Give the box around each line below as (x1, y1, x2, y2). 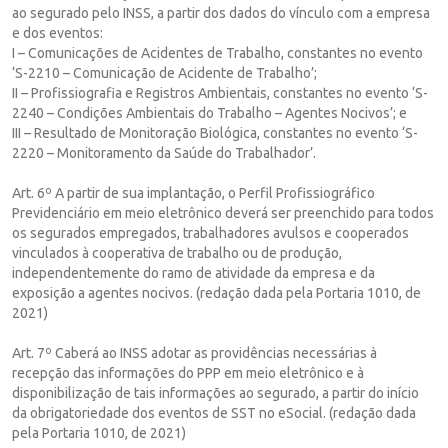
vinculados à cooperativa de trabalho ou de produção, (12, 244, 342, 261)
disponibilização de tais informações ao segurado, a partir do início (12, 384, 419, 401)
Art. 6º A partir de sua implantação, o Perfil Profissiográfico (12, 184, 375, 201)
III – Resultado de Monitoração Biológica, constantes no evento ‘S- (12, 124, 418, 141)
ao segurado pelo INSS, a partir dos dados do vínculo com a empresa (12, 4, 430, 21)
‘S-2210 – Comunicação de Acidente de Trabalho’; (12, 64, 317, 81)
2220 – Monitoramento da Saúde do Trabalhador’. (12, 144, 316, 161)
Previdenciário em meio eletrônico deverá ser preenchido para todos (12, 204, 434, 221)
